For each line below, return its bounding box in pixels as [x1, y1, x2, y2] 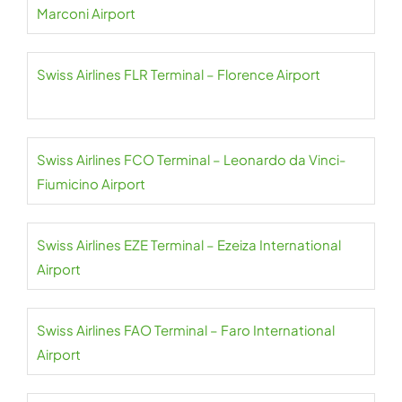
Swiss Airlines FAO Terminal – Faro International [37, 321, 335, 338]
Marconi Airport [37, 4, 135, 22]
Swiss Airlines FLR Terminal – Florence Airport [37, 66, 320, 83]
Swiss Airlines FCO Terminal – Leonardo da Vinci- [37, 151, 345, 168]
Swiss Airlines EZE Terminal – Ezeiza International [37, 236, 341, 253]
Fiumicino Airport [37, 175, 145, 192]
